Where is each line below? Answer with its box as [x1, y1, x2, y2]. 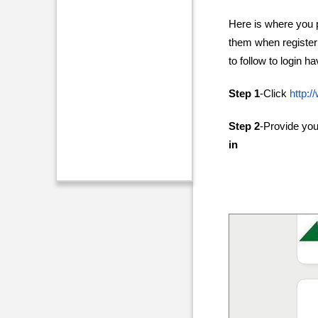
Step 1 [229, 87, 260, 99]
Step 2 [229, 120, 260, 132]
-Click [260, 87, 290, 99]
